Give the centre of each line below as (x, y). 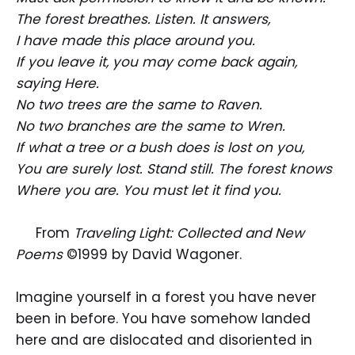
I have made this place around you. (136, 40)
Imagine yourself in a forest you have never (166, 298)
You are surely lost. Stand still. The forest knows (174, 168)
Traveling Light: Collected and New (189, 233)
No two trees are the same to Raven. (139, 104)
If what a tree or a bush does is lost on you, (160, 147)
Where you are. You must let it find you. (149, 190)
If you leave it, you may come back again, (157, 61)
